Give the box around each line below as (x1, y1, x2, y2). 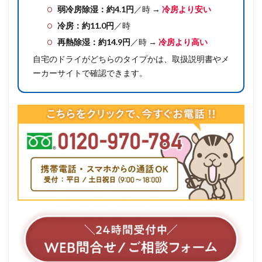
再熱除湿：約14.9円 (57, 37, 130, 47)
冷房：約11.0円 (57, 20, 114, 31)
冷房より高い (158, 37, 208, 47)
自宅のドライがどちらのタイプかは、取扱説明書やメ (33, 54, 229, 64)
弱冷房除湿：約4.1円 (57, 4, 134, 15)
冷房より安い (162, 4, 211, 15)
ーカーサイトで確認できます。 (33, 68, 147, 78)
